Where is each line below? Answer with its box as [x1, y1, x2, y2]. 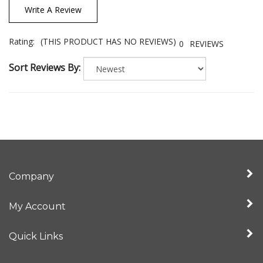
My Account [9, 203, 66, 215]
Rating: [9, 39, 35, 50]
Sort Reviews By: [9, 63, 80, 77]
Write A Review [25, 6, 82, 18]
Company [9, 173, 54, 185]
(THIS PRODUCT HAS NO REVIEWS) [41, 39, 176, 50]
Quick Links [9, 233, 63, 245]
